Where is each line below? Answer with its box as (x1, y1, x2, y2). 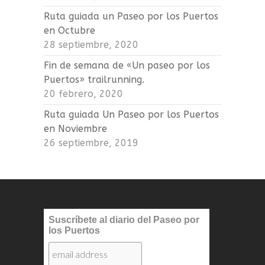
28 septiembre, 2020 (44, 38, 138, 50)
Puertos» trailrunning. (44, 73, 144, 85)
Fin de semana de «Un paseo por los (44, 59, 210, 71)
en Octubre (44, 24, 95, 36)
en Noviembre (44, 122, 107, 134)
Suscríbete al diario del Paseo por (49, 214, 200, 225)
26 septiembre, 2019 (44, 137, 138, 148)
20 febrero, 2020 (44, 88, 123, 99)
